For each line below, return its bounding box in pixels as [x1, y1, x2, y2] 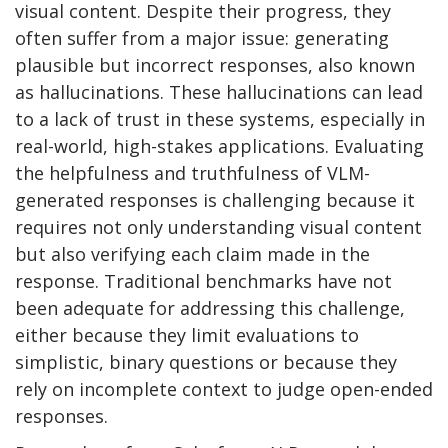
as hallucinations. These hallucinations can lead [15, 79, 423, 104]
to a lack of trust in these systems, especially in [15, 106, 425, 131]
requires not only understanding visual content [15, 214, 422, 239]
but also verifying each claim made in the [15, 241, 370, 266]
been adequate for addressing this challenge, [15, 295, 405, 320]
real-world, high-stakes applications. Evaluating [15, 133, 424, 158]
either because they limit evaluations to [15, 322, 359, 347]
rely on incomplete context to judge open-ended [15, 376, 433, 401]
